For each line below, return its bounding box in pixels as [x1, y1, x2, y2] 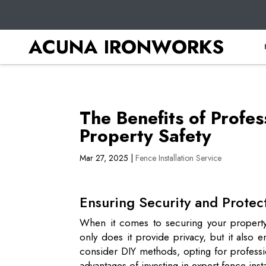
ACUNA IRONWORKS [28, 33, 224, 61]
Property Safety [80, 123, 212, 148]
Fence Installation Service [135, 152, 222, 164]
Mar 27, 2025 [80, 152, 129, 164]
